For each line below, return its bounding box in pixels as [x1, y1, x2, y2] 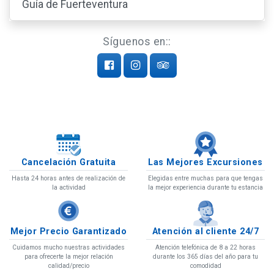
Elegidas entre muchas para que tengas [148, 174, 263, 183]
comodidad [190, 262, 221, 270]
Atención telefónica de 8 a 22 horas [155, 243, 256, 252]
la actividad [51, 183, 86, 192]
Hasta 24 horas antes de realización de [12, 174, 125, 183]
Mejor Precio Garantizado [10, 226, 127, 237]
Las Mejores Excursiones [148, 157, 263, 168]
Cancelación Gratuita [21, 157, 116, 168]
